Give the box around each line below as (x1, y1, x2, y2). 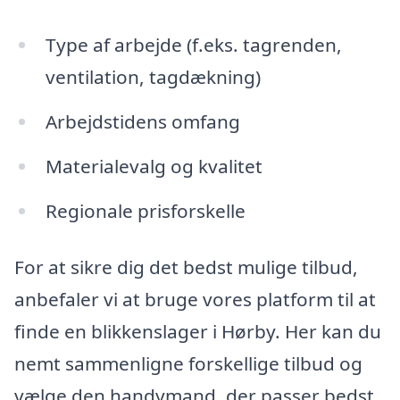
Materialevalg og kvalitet (45, 153, 262, 179)
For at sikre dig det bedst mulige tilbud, (14, 254, 358, 280)
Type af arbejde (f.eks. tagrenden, (45, 32, 342, 58)
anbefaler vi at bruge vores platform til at (14, 287, 376, 312)
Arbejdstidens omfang (45, 108, 240, 134)
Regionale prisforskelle (45, 197, 246, 223)
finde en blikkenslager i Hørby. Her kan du (14, 319, 381, 345)
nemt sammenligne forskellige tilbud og (14, 351, 362, 377)
